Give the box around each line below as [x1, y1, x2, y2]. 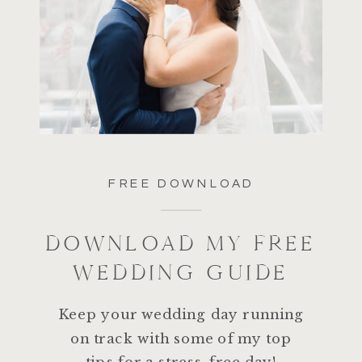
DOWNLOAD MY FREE [45, 230, 317, 257]
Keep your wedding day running [57, 305, 305, 323]
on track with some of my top [69, 330, 293, 347]
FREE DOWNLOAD [107, 177, 255, 190]
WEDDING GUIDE [73, 259, 289, 286]
